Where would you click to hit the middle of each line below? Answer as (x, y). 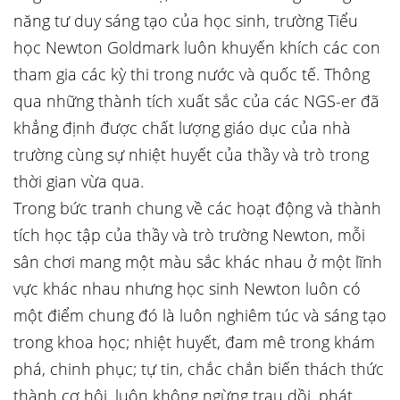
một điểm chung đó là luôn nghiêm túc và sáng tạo (200, 315)
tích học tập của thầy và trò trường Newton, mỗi (189, 235)
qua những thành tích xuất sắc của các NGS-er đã (196, 101)
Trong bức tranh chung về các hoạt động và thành (197, 208)
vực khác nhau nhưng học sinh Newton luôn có (187, 288)
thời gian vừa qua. (79, 181)
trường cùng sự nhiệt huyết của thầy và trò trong (191, 154)
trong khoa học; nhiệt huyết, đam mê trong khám (194, 342)
